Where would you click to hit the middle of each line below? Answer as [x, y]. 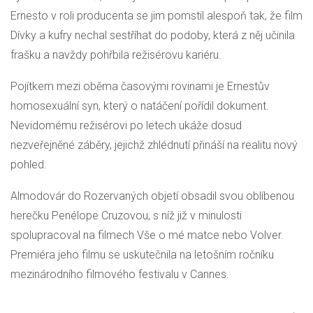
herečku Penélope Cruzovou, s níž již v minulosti [126, 216]
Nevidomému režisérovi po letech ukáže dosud [126, 126]
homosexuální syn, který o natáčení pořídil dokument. [140, 106]
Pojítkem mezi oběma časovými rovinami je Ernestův [140, 87]
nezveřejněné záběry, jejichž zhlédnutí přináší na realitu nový [154, 145]
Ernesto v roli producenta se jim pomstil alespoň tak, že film [156, 16]
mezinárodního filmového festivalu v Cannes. [120, 275]
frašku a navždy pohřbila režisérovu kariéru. [116, 55]
